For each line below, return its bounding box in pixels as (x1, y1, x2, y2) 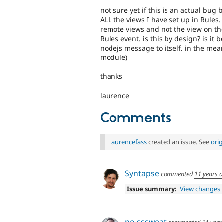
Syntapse (125, 167, 159, 179)
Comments (100, 110, 171, 127)
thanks (100, 71, 122, 81)
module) (100, 52, 127, 62)
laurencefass (110, 137, 147, 147)
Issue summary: (126, 184, 177, 193)
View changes (180, 184, 221, 193)
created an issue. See (147, 137, 211, 147)
